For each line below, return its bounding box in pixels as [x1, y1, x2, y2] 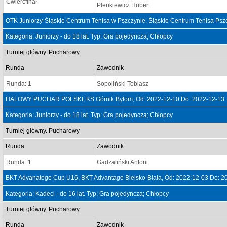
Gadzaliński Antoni [97, 159, 148, 166]
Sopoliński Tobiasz [97, 80, 148, 87]
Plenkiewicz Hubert [97, 2, 150, 9]
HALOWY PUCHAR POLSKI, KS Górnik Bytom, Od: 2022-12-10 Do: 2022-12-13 [6, 96, 224, 103]
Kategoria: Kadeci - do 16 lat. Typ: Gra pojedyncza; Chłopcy [6, 190, 169, 197]
